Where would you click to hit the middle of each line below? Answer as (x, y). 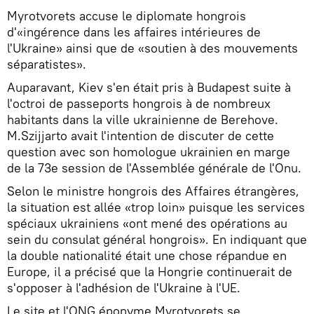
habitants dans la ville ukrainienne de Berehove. (143, 120)
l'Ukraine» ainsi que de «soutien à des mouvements (152, 48)
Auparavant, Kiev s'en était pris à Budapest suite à (149, 88)
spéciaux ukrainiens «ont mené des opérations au (147, 224)
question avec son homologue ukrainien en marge (149, 152)
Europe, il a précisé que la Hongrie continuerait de (150, 272)
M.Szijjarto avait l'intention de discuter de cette (141, 136)
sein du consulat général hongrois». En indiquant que (157, 240)
